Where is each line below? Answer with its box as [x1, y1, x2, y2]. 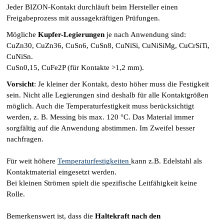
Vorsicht [6, 79, 34, 88]
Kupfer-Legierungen [38, 30, 104, 38]
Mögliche [6, 30, 38, 38]
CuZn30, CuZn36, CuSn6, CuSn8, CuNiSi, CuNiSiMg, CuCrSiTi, [6, 41, 209, 49]
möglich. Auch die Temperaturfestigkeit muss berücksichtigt [6, 101, 194, 110]
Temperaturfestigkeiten [57, 156, 131, 165]
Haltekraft [95, 211, 129, 220]
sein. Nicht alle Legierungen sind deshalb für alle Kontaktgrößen [6, 90, 208, 99]
